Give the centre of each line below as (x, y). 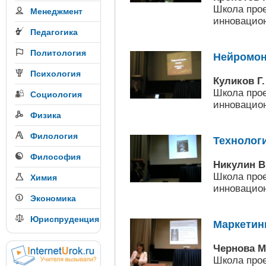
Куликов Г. (239, 81)
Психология (56, 74)
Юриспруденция (65, 219)
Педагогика (54, 32)
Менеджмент (56, 11)
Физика (46, 115)
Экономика (53, 198)
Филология (54, 136)
